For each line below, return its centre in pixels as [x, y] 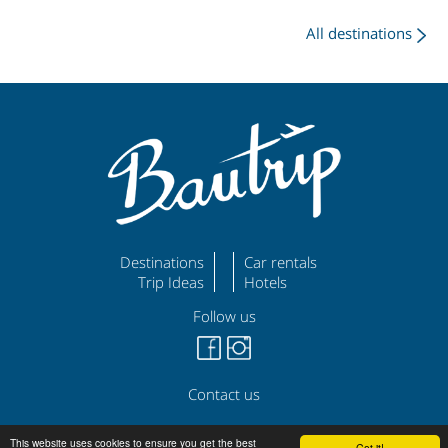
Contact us [224, 394]
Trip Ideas [171, 281]
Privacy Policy [330, 435]
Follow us [224, 316]
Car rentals [280, 261]
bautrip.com [130, 435]
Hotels [265, 281]
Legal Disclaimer [228, 435]
